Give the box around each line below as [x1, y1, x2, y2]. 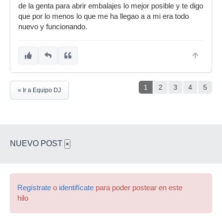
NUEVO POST [10, 139, 64, 148]
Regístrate [17, 184, 51, 192]
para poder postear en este [94, 184, 182, 192]
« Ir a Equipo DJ [18, 87, 61, 94]
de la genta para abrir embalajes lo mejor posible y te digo [18, 2, 203, 10]
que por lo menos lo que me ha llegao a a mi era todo [18, 12, 189, 21]
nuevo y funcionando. [18, 23, 87, 31]
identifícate [59, 184, 94, 192]
